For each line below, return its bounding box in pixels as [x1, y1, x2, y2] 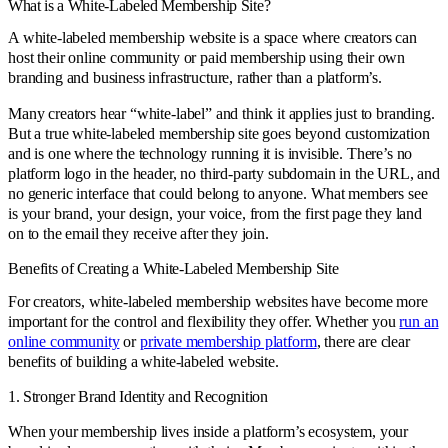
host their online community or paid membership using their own [8, 49, 406, 67]
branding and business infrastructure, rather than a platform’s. [8, 69, 382, 87]
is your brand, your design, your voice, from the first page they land [8, 205, 422, 223]
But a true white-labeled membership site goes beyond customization [8, 125, 430, 143]
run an [399, 312, 439, 330]
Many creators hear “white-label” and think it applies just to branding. [8, 105, 435, 123]
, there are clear [316, 332, 410, 350]
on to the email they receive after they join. [8, 225, 269, 243]
